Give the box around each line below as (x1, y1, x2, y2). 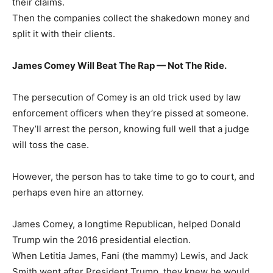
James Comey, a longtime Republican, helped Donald (12, 218, 241, 230)
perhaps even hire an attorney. (12, 186, 144, 199)
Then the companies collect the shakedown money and (12, 12, 250, 24)
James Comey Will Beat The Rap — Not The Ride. (12, 60, 227, 72)
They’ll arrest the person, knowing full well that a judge (12, 123, 249, 135)
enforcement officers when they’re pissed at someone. (12, 107, 249, 119)
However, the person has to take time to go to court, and (12, 171, 255, 183)
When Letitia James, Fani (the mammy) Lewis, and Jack (12, 250, 248, 262)
